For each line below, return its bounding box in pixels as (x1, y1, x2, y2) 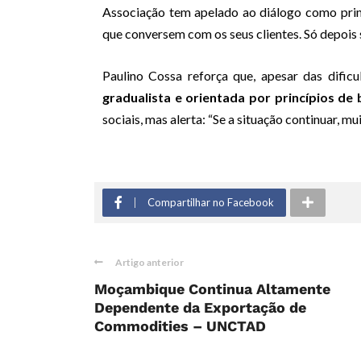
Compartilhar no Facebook (147, 196, 274, 210)
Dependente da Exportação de (94, 299, 306, 317)
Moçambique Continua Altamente (94, 280, 330, 298)
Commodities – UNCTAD (94, 317, 266, 335)
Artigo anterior (115, 256, 184, 269)
